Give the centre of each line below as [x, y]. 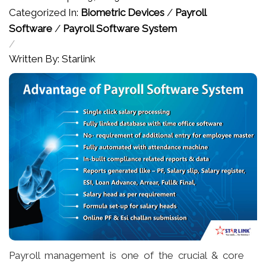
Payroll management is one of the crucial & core [126, 256]
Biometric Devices [123, 12]
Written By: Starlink [52, 59]
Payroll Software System [120, 28]
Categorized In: [45, 12]
